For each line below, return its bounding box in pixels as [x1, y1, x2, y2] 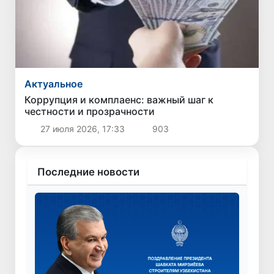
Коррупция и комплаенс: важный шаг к [24, 94, 214, 106]
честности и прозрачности [24, 105, 155, 118]
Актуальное [24, 78, 83, 91]
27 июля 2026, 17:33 [37, 124, 127, 135]
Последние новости [37, 166, 139, 179]
